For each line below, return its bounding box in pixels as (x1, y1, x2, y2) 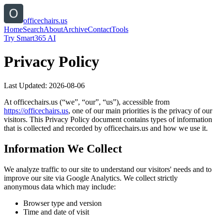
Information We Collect (4, 142, 122, 155)
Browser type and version (23, 199, 102, 207)
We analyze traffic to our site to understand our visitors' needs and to (4, 165, 212, 173)
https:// (4, 106, 24, 115)
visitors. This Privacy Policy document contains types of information (4, 115, 212, 124)
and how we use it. (148, 124, 208, 132)
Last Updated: (4, 81, 49, 90)
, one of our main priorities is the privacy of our (68, 106, 212, 115)
